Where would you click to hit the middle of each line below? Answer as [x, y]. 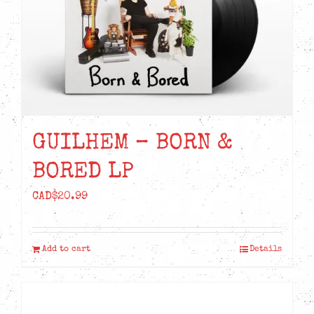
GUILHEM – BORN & [132, 144]
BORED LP [83, 173]
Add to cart [66, 250]
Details [266, 250]
